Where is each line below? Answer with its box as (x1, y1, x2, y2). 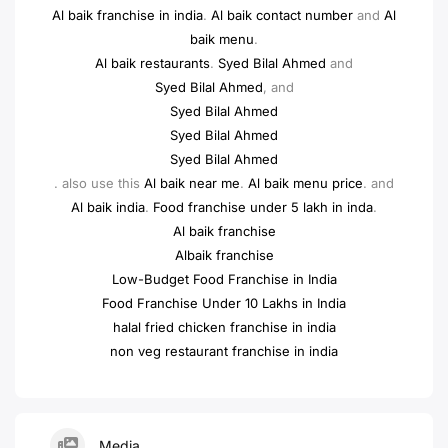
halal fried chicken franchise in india (112, 319, 336, 335)
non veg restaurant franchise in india (110, 343, 338, 359)
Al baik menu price (248, 175, 363, 191)
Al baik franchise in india (52, 7, 203, 23)
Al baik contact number (211, 7, 353, 23)
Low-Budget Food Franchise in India (111, 271, 337, 287)
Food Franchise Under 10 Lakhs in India (102, 295, 346, 311)
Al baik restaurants (95, 55, 210, 71)
